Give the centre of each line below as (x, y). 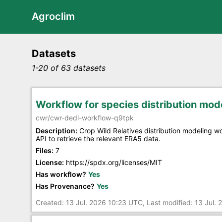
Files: (45, 150)
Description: (56, 130)
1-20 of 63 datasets (69, 68)
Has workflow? (61, 174)
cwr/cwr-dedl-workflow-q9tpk (85, 117)
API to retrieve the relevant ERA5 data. (98, 138)
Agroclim (53, 16)
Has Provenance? (65, 186)
